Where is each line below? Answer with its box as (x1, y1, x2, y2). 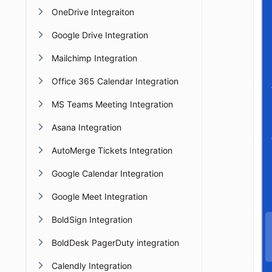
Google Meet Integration (52, 191, 148, 202)
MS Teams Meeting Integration (52, 99, 173, 109)
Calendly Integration (52, 260, 132, 271)
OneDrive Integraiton (52, 7, 134, 17)
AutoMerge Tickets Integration (52, 145, 172, 155)
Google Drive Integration (52, 30, 148, 40)
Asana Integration (52, 122, 121, 132)
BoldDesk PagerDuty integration (52, 237, 179, 248)
